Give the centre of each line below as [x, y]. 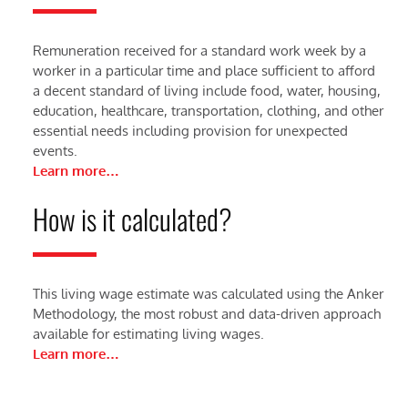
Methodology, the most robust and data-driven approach [206, 314]
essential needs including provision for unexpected [190, 131]
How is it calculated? [132, 219]
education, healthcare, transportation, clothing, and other [208, 111]
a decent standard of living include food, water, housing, [206, 91]
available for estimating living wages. [148, 334]
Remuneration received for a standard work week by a [199, 51]
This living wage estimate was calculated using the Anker [208, 294]
